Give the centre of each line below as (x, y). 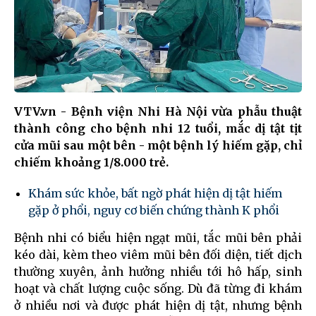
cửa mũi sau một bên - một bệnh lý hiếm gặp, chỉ (158, 145)
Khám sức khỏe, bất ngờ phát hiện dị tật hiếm (155, 193)
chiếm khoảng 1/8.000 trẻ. (91, 162)
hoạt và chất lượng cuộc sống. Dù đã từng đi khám (158, 288)
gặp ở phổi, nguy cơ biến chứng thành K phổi (154, 210)
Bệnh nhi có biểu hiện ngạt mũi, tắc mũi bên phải (158, 237)
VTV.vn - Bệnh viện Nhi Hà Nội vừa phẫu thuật (158, 111)
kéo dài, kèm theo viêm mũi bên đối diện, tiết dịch (158, 254)
